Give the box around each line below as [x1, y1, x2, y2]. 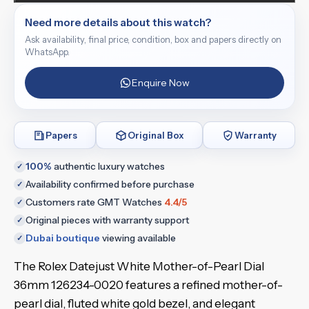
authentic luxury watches [52, 161, 165, 172]
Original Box [128, 129, 184, 141]
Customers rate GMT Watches [26, 197, 164, 208]
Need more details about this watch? [25, 16, 211, 29]
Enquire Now [131, 77, 190, 89]
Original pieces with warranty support [26, 215, 189, 226]
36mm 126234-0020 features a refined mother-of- [14, 278, 283, 292]
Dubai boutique [26, 232, 100, 243]
